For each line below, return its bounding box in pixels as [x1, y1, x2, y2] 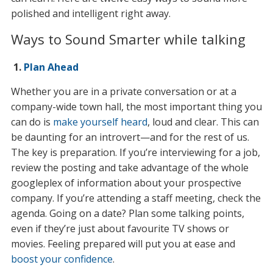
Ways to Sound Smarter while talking [10, 30, 246, 49]
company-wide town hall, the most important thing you [10, 100, 262, 114]
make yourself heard [52, 115, 147, 129]
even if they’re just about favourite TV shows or [10, 222, 229, 236]
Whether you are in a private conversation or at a [10, 85, 236, 99]
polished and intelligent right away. [10, 7, 171, 21]
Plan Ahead [23, 60, 79, 74]
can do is [10, 115, 53, 129]
